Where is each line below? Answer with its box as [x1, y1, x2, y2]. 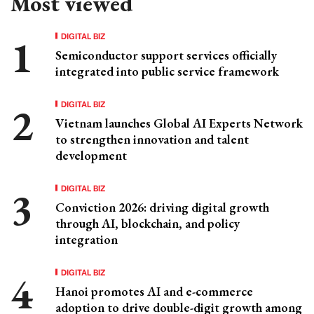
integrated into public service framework [55, 63, 279, 80]
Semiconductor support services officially [55, 47, 277, 64]
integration [55, 231, 118, 248]
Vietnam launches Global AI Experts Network [55, 115, 303, 132]
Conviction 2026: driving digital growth [55, 199, 269, 216]
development [55, 147, 127, 164]
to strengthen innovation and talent [55, 131, 249, 148]
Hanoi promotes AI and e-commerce [55, 283, 253, 300]
